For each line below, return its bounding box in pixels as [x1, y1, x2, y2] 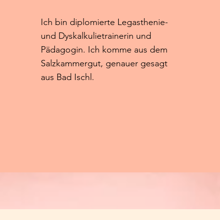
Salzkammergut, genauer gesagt [40, 58, 167, 69]
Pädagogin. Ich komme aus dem [40, 44, 167, 55]
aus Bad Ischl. [40, 72, 97, 82]
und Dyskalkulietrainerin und [40, 30, 151, 41]
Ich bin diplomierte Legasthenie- [40, 17, 168, 27]
